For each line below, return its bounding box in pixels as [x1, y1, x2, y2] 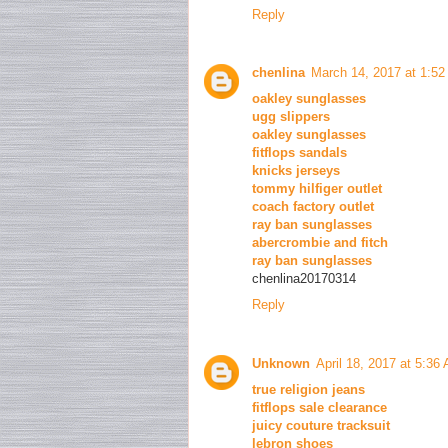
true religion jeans [252, 381, 365, 397]
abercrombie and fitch [252, 235, 388, 251]
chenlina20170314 [252, 271, 356, 287]
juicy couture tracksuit [252, 417, 390, 433]
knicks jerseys [252, 163, 340, 179]
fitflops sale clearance [252, 399, 387, 415]
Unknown [252, 355, 310, 371]
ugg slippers [252, 109, 330, 125]
